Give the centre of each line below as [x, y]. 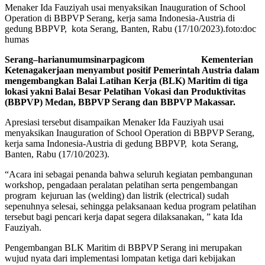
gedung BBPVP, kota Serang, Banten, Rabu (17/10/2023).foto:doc [130, 28]
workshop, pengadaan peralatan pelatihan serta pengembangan [121, 185]
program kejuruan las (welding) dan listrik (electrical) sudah [117, 195]
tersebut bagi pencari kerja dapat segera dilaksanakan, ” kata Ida [124, 216]
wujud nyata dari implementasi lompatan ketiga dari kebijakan [120, 258]
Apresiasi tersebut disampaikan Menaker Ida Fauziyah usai [114, 122]
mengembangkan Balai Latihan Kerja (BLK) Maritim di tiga [126, 80]
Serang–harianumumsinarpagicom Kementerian [129, 59]
